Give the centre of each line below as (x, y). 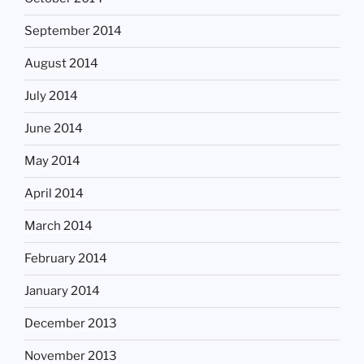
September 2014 (73, 31)
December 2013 (71, 324)
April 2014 (54, 194)
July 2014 (51, 96)
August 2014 (61, 64)
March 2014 (58, 226)
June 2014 (54, 129)
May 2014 (52, 161)
